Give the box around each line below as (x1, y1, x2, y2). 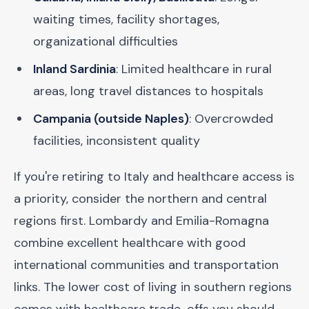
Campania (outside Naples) (33, 110, 189, 127)
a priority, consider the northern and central (14, 190, 267, 207)
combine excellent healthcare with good (14, 235, 246, 251)
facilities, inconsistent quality (33, 132, 200, 149)
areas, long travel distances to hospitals (33, 83, 263, 99)
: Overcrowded (189, 110, 273, 127)
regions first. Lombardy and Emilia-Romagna (14, 212, 269, 229)
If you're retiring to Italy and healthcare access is (14, 168, 295, 185)
